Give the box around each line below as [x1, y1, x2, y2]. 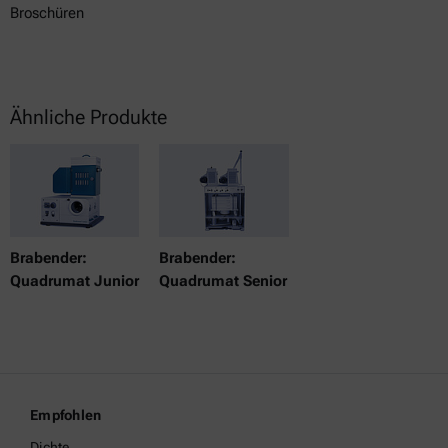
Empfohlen [30, 407, 102, 423]
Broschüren [10, 3, 84, 22]
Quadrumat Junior [10, 271, 139, 290]
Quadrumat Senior [159, 271, 288, 290]
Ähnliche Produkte [10, 104, 167, 129]
